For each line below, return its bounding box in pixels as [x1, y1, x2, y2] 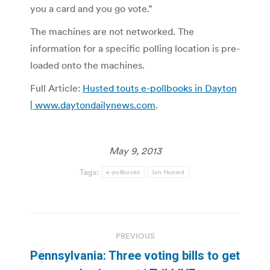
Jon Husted [151, 168, 185, 175]
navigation [30, 239, 127, 264]
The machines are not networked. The [30, 25, 194, 37]
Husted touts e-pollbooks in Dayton [83, 81, 237, 94]
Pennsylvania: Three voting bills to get [30, 248, 240, 263]
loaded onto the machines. [30, 58, 145, 71]
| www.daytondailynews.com [30, 98, 155, 111]
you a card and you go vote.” [30, 2, 152, 14]
